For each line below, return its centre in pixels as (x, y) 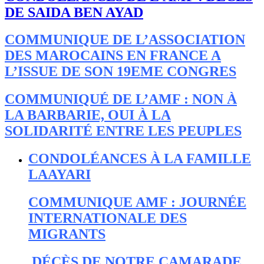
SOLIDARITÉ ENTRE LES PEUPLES (123, 131)
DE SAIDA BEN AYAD (74, 12)
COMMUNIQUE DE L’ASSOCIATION (125, 40)
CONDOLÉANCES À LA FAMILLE (140, 159)
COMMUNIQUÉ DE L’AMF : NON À (121, 99)
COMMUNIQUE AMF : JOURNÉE (137, 202)
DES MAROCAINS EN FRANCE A (113, 56)
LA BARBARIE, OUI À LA (88, 115)
